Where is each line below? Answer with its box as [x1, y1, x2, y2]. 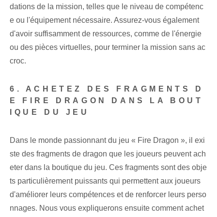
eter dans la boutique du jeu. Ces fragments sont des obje [10, 163, 207, 172]
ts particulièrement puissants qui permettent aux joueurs [10, 177, 201, 186]
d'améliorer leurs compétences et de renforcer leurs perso [10, 190, 206, 199]
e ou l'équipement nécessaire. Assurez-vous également [10, 16, 199, 25]
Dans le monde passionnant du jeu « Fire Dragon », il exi [10, 136, 205, 145]
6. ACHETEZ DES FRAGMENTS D [10, 85, 204, 93]
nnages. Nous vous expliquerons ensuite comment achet [10, 204, 204, 213]
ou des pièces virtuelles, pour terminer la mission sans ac [10, 43, 205, 52]
